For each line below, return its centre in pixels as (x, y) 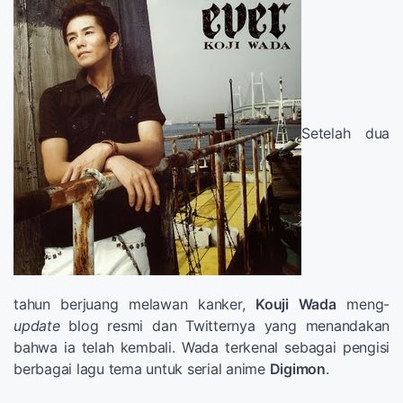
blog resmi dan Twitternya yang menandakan (224, 325)
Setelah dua (345, 133)
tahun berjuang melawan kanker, (135, 304)
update (37, 325)
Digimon (297, 368)
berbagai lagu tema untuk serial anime (142, 368)
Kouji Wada (296, 304)
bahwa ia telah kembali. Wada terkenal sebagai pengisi (201, 347)
